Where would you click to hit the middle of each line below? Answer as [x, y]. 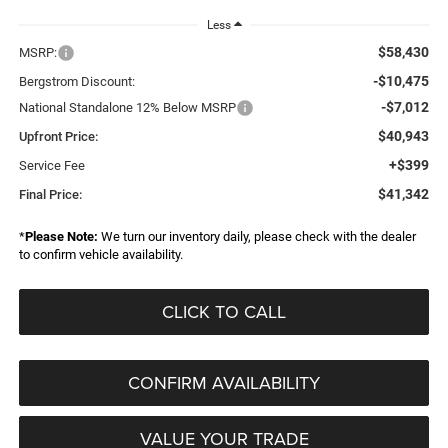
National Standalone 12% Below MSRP [127, 107]
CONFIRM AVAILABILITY [224, 382]
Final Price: [50, 194]
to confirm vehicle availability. [100, 254]
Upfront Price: [58, 136]
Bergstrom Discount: [76, 81]
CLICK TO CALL [224, 311]
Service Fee [51, 165]
